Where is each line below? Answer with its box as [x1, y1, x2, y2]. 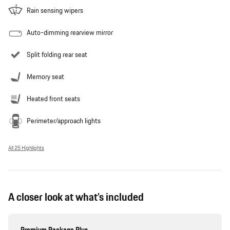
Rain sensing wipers [27, 6, 83, 16]
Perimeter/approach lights [27, 116, 101, 127]
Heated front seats [27, 94, 80, 105]
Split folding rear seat [27, 50, 87, 61]
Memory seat [27, 72, 64, 83]
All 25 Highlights [8, 144, 44, 153]
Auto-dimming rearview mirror [27, 28, 113, 39]
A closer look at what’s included [8, 189, 144, 206]
